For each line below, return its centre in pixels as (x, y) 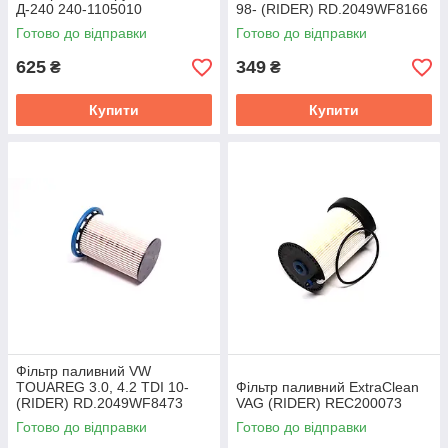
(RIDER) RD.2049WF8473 (99, 403)
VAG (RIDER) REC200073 (319, 403)
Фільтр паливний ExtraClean (327, 387)
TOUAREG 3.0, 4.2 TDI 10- (102, 387)
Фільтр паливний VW (83, 371)
